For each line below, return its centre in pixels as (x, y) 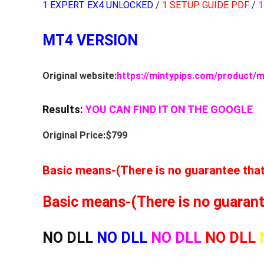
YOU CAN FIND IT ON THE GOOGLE (168, 109)
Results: (63, 109)
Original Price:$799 (85, 135)
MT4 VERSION (90, 40)
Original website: (80, 75)
